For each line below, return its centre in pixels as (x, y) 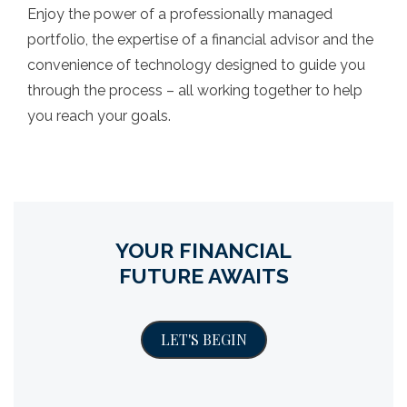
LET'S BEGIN (203, 339)
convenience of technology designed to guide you (196, 65)
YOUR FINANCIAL (203, 250)
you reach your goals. (99, 116)
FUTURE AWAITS (203, 276)
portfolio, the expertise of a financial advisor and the (200, 40)
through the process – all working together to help (195, 90)
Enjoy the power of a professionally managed (180, 14)
